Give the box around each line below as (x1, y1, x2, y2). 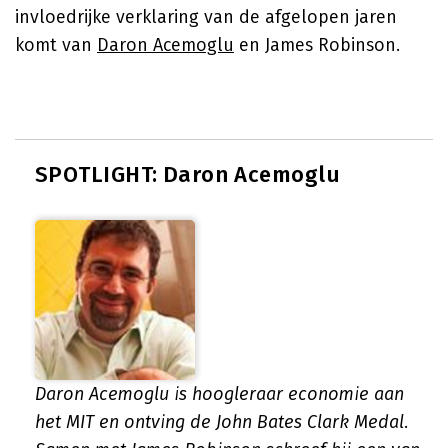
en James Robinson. (234, 34, 400, 56)
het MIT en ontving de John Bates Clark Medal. (35, 411, 409, 433)
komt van (15, 34, 97, 56)
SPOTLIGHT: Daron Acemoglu (35, 161, 340, 188)
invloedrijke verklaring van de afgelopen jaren (15, 6, 397, 28)
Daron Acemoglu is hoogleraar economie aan (35, 383, 404, 405)
